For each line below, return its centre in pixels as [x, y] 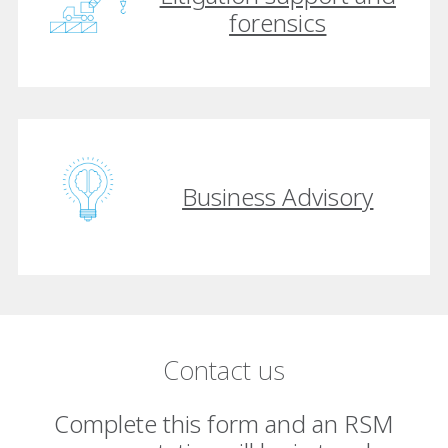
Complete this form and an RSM [224, 423]
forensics [278, 23]
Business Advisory [278, 196]
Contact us [224, 369]
